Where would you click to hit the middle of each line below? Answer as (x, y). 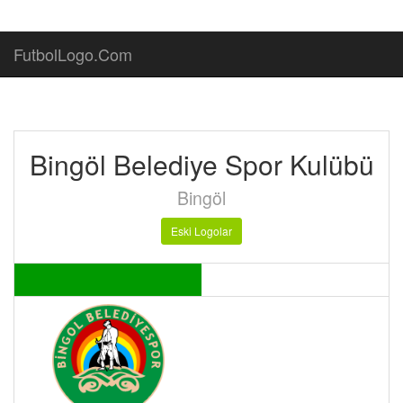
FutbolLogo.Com (73, 54)
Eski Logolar (201, 231)
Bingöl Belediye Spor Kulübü (201, 164)
